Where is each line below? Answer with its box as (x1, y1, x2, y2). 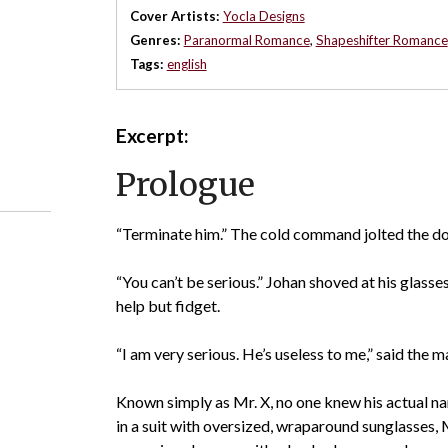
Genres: (129, 31, 181, 48)
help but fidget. (115, 296, 220, 316)
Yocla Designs (222, 7, 305, 24)
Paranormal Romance (183, 31, 310, 48)
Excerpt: (115, 124, 189, 148)
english (166, 55, 207, 72)
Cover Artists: (129, 7, 220, 24)
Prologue (115, 165, 255, 206)
